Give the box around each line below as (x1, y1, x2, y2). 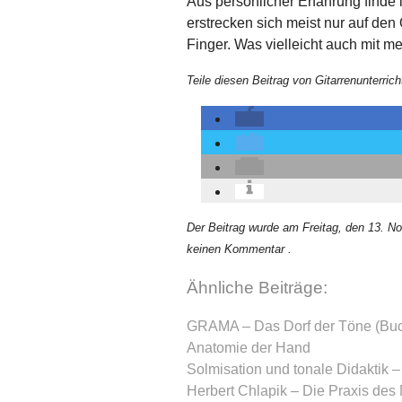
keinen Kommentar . (187, 242, 292, 257)
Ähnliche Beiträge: (187, 278, 328, 298)
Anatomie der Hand (187, 339, 310, 355)
